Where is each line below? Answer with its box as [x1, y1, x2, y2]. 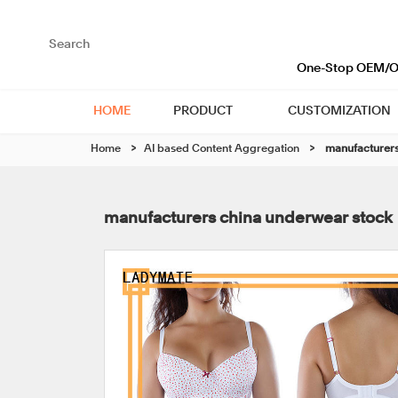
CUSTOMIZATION [287, 105, 391, 117]
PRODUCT [172, 105, 233, 117]
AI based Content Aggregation [144, 144, 299, 155]
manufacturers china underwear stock [104, 211, 393, 227]
